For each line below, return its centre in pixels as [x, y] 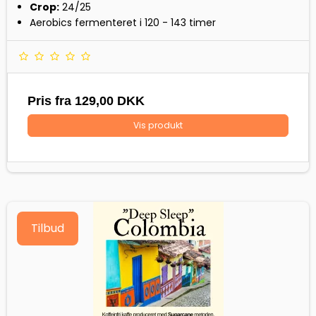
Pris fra [51, 101]
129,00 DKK [110, 101]
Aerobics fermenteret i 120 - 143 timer [122, 23]
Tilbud [48, 229]
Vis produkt [158, 126]
